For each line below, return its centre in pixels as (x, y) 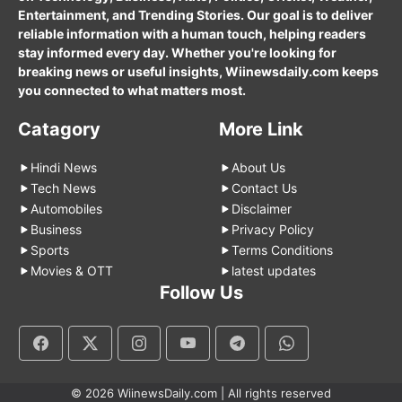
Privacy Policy (273, 230)
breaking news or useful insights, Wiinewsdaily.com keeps (198, 72)
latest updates (274, 271)
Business (56, 230)
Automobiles (66, 209)
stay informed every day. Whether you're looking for (177, 53)
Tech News (63, 188)
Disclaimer (262, 209)
